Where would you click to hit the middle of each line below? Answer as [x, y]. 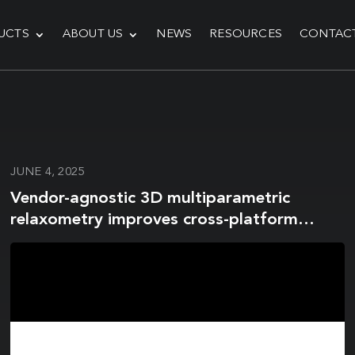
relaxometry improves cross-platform [155, 220]
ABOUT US [93, 34]
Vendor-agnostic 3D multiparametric [151, 198]
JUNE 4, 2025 [48, 172]
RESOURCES [246, 34]
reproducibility [67, 241]
